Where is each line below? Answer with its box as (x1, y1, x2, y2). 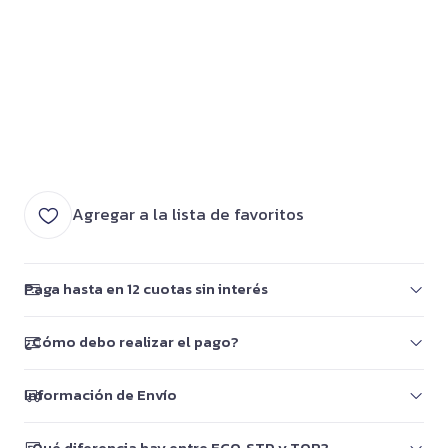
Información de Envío (24, 384, 177, 406)
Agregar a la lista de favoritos (72, 202, 304, 227)
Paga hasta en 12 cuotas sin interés (24, 278, 268, 300)
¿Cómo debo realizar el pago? (24, 331, 239, 353)
